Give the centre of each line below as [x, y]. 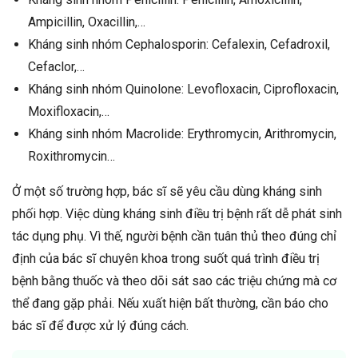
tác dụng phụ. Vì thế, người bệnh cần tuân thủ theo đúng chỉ [174, 236]
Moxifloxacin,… [69, 111]
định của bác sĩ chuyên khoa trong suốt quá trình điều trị [166, 258]
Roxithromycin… [72, 156]
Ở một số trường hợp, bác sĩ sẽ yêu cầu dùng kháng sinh [167, 191]
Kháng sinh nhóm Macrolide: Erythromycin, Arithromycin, [182, 133]
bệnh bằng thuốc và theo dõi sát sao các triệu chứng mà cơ [174, 280]
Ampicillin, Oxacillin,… [87, 22]
